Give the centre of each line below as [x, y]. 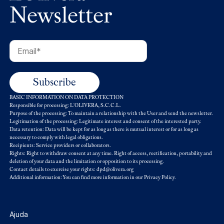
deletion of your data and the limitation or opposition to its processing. [87, 161]
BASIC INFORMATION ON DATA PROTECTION [66, 97]
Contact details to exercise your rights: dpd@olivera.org [71, 169]
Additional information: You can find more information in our [77, 177]
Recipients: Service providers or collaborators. [60, 145]
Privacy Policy [159, 177]
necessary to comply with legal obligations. [56, 137]
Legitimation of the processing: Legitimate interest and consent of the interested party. [105, 121]
